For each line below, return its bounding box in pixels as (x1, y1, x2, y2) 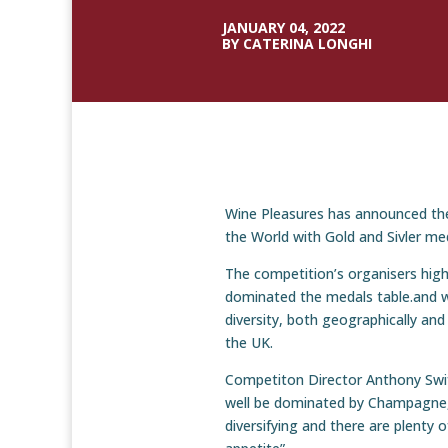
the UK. (225, 333, 273, 352)
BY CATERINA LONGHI (222, 34, 372, 53)
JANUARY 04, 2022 (222, 18, 345, 37)
